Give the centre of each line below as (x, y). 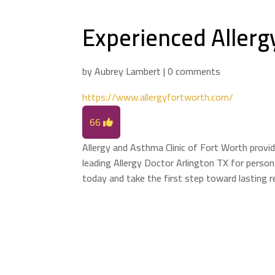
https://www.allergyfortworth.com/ (158, 97)
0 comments (194, 72)
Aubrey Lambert (128, 72)
